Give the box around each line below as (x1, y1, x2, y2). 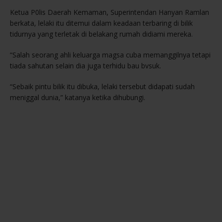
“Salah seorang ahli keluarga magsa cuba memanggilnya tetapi (10, 50, 211, 60)
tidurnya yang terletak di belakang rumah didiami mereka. (10, 29, 193, 39)
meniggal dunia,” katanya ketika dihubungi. (10, 93, 145, 103)
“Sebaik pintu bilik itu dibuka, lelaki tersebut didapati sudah (10, 82, 195, 92)
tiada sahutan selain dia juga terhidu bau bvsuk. (10, 61, 161, 71)
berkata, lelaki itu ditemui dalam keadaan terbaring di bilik (10, 18, 193, 28)
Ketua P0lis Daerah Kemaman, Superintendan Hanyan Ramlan (10, 7, 209, 17)
